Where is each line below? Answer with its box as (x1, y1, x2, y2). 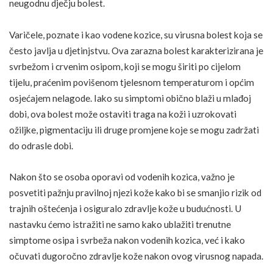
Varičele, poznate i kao (9, 29, 102, 40)
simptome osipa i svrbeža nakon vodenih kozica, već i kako (9, 235, 245, 246)
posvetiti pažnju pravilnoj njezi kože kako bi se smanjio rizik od (9, 187, 261, 198)
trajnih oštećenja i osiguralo (9, 203, 124, 214)
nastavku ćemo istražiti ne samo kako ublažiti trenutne (9, 219, 231, 230)
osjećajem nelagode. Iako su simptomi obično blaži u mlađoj (9, 92, 251, 104)
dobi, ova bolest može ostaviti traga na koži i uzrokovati (9, 108, 236, 119)
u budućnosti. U (178, 203, 241, 214)
